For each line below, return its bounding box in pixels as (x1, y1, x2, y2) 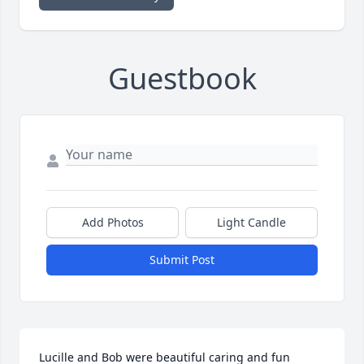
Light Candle (217, 214, 286, 231)
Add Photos (81, 214, 144, 231)
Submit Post (149, 252, 214, 268)
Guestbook (107, 58, 257, 99)
